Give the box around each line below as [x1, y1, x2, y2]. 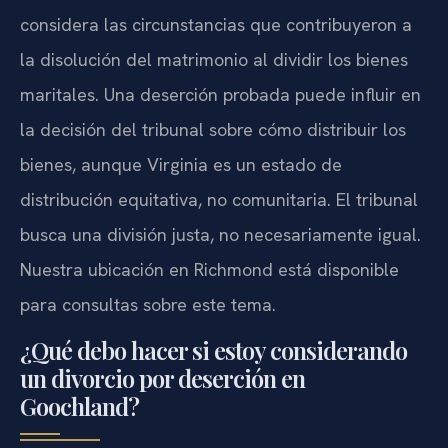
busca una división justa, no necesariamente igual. [20, 222, 421, 246]
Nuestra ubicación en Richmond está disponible [20, 257, 399, 281]
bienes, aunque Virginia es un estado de [20, 152, 342, 176]
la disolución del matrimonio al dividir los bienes [20, 47, 408, 71]
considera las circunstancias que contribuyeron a [20, 12, 412, 36]
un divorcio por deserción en [20, 361, 305, 394]
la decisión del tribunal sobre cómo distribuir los [20, 117, 406, 141]
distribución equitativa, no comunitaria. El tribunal [20, 187, 418, 211]
